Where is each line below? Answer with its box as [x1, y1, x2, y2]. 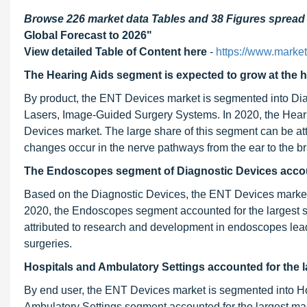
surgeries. [24, 238, 72, 249]
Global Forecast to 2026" [24, 29, 152, 41]
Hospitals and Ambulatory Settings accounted [24, 261, 266, 273]
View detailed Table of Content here [24, 46, 207, 58]
